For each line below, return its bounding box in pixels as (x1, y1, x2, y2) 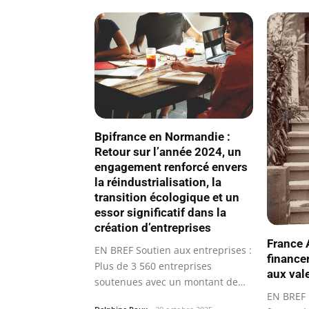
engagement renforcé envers (94, 159, 248, 174)
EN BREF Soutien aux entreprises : (94, 243, 252, 257)
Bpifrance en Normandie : (94, 129, 230, 143)
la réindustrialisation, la (94, 175, 221, 189)
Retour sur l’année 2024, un (94, 144, 241, 159)
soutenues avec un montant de (94, 275, 238, 288)
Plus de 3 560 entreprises (94, 259, 212, 272)
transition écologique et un (94, 190, 239, 204)
